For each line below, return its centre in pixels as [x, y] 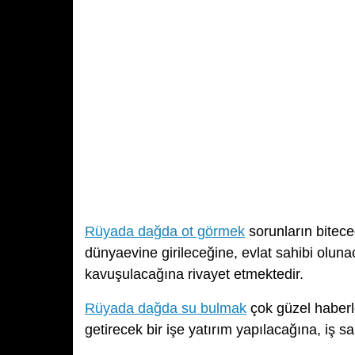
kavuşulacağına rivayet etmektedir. [194, 275]
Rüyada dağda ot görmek [165, 232]
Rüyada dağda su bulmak [166, 309]
